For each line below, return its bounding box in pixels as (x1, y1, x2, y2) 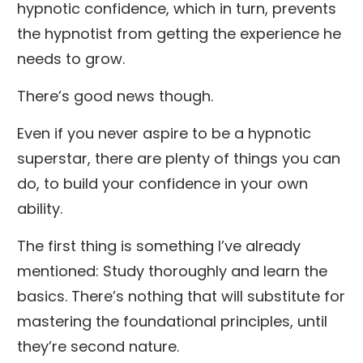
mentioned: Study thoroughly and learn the (17, 260, 327, 281)
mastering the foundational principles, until (17, 310, 327, 331)
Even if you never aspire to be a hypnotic (17, 122, 311, 143)
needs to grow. (17, 48, 125, 69)
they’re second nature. (17, 335, 179, 357)
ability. (17, 198, 62, 219)
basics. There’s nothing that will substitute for (17, 285, 345, 306)
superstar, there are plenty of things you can (17, 147, 340, 169)
